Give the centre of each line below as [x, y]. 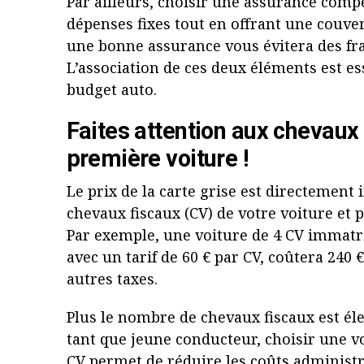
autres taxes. [114, 279]
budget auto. [111, 89]
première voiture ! [158, 158]
